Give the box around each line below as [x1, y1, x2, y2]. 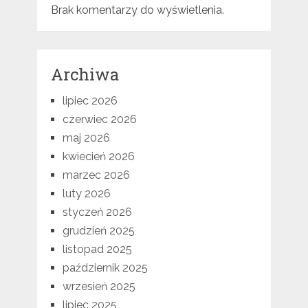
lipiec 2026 [62, 94, 118, 108]
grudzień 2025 [62, 224, 135, 238]
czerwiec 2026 [62, 113, 137, 126]
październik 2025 [62, 261, 148, 275]
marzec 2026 [62, 168, 130, 182]
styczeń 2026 [62, 206, 132, 219]
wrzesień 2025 [62, 280, 135, 294]
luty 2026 [62, 187, 111, 201]
